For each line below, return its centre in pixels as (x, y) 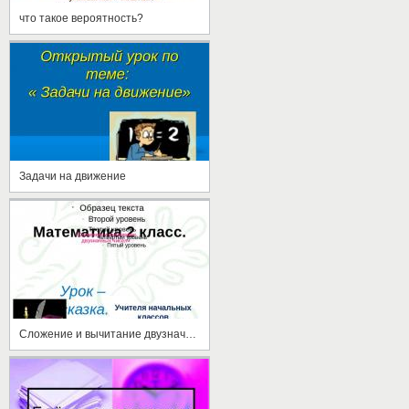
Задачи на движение (73, 176)
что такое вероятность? (81, 18)
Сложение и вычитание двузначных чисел (191, 334)
